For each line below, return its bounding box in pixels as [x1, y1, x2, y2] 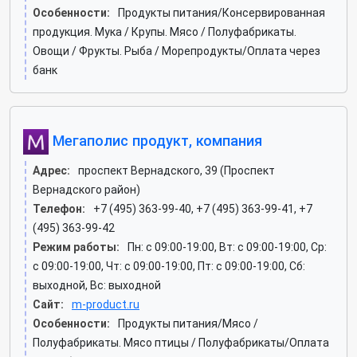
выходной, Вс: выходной [33, 279, 161, 292]
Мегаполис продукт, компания [49, 131, 262, 149]
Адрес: [33, 164, 70, 177]
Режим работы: [33, 241, 120, 253]
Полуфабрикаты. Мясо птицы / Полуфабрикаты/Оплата [33, 336, 329, 349]
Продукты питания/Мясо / [118, 317, 258, 330]
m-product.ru [72, 298, 139, 311]
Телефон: [33, 202, 85, 215]
